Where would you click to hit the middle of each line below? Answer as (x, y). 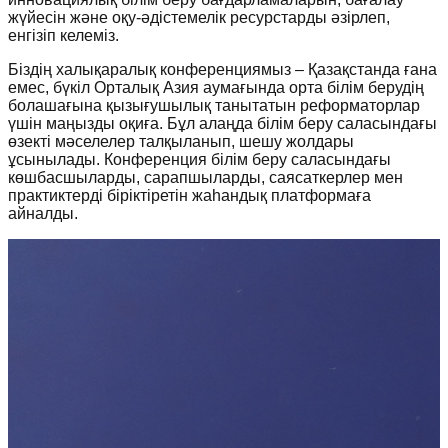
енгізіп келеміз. (63, 35)
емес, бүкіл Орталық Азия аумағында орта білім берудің (216, 87)
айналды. (43, 213)
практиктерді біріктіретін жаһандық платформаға (189, 195)
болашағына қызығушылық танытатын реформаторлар (214, 105)
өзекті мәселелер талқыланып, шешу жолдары (181, 141)
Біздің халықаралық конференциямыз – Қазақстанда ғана (222, 69)
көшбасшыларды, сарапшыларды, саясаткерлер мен (205, 177)
